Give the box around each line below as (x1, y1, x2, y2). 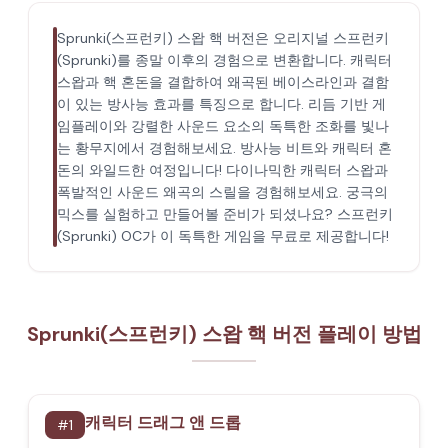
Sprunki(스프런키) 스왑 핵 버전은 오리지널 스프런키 (57, 29, 389, 47)
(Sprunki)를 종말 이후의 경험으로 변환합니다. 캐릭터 (57, 51, 392, 69)
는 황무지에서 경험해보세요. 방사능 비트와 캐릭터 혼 (57, 139, 392, 157)
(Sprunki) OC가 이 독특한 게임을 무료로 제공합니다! (57, 227, 389, 245)
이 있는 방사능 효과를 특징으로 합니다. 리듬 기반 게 (57, 95, 386, 113)
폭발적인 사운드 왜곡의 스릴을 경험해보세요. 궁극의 (57, 183, 388, 201)
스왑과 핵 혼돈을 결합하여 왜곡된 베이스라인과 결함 (57, 73, 389, 91)
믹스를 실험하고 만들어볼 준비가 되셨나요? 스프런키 (57, 205, 393, 223)
